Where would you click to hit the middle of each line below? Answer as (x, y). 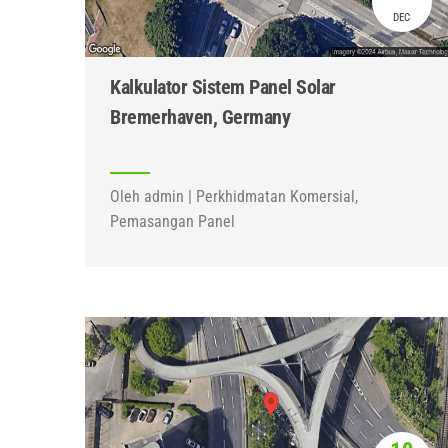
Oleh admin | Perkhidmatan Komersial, (234, 196)
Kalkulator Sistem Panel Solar (223, 87)
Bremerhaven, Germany (200, 117)
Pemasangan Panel (172, 221)
